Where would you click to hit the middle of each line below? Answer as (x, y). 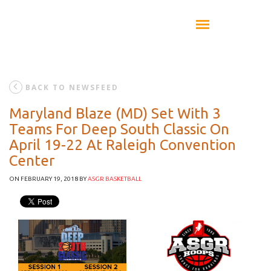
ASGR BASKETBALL (115, 179)
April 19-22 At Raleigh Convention (122, 145)
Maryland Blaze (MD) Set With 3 (115, 113)
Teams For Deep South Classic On (119, 129)
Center (32, 161)
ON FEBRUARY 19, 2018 (44, 179)
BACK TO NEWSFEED (72, 87)
